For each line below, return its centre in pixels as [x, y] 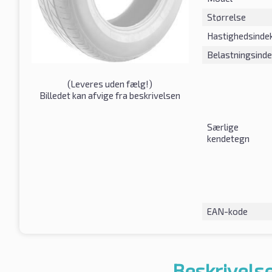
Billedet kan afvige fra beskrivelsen [110, 95]
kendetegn [228, 138]
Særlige [223, 127]
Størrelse [226, 17]
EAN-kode [227, 211]
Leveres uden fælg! [110, 83]
